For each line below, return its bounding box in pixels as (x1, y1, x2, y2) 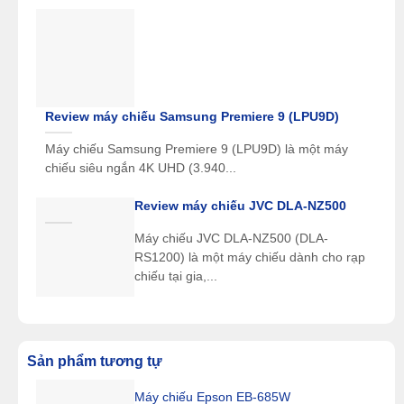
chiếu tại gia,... (134, 270, 218, 284)
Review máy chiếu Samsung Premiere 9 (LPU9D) (44, 109, 339, 124)
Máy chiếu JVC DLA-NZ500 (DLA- (134, 232, 329, 246)
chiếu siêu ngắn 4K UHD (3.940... (44, 161, 236, 175)
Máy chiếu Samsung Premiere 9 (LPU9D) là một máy (44, 142, 348, 156)
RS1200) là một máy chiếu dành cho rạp (134, 251, 366, 265)
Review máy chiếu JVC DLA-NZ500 (134, 199, 347, 214)
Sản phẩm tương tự (26, 353, 162, 370)
